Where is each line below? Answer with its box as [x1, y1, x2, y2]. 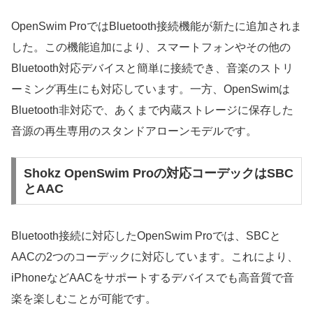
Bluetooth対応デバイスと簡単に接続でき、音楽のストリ [11, 62, 293, 75]
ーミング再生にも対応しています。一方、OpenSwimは [11, 83, 290, 96]
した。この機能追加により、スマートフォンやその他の [11, 41, 291, 54]
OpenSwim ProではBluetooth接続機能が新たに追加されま [11, 20, 302, 33]
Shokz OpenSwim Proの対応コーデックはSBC [23, 166, 293, 180]
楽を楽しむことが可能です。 [11, 293, 156, 305]
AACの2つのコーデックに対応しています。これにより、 [11, 251, 298, 263]
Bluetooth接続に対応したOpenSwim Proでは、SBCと [11, 230, 281, 242]
